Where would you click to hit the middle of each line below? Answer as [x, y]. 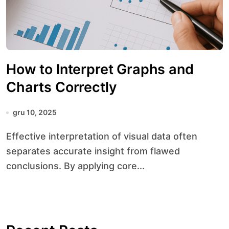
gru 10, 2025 [35, 112]
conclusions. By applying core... [75, 166]
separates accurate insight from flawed [93, 151]
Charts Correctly [62, 87]
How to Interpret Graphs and [100, 69]
